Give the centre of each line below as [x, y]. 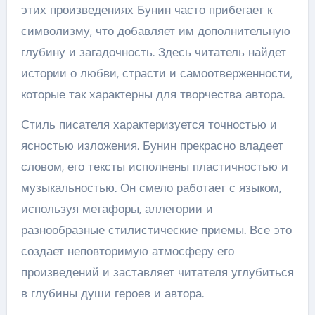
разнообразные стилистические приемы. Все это [156, 230]
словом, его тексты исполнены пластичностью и [154, 167]
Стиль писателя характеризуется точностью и [149, 124]
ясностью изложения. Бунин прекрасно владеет [152, 146]
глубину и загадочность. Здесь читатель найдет [153, 52]
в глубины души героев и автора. [112, 293]
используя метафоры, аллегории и [117, 209]
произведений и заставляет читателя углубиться [157, 272]
